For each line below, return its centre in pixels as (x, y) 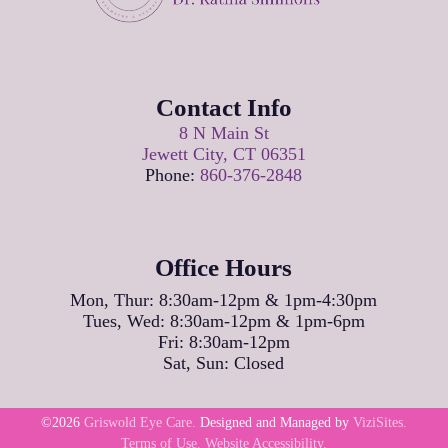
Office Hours (224, 267)
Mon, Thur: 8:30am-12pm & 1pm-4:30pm (224, 299)
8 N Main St (223, 133)
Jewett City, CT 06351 (223, 154)
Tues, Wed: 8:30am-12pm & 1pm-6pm (223, 320)
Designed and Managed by (274, 423)
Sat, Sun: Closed (224, 362)
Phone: (173, 175)
